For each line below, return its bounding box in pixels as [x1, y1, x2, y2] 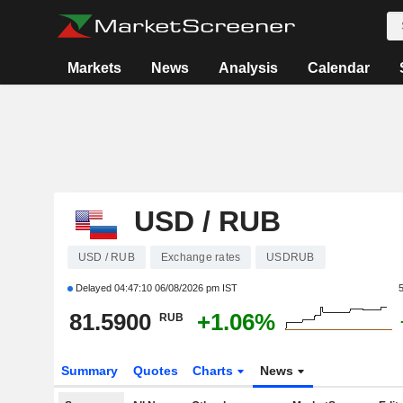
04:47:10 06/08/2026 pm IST [113, 282, 237, 293]
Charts [193, 363, 237, 378]
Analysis [219, 60, 279, 76]
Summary [60, 363, 118, 378]
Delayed [72, 282, 114, 293]
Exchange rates [160, 251, 241, 264]
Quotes [132, 363, 178, 378]
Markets [67, 60, 122, 76]
